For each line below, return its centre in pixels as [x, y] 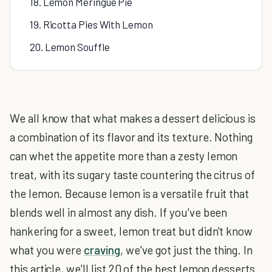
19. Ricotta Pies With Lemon [91, 24]
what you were [47, 250]
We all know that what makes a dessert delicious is [133, 118]
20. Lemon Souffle [70, 47]
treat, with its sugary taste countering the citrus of [132, 175]
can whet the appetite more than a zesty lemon [124, 156]
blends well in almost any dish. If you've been [119, 212]
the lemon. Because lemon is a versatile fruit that [130, 193]
